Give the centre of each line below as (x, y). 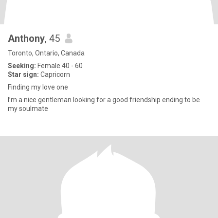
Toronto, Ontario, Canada (46, 53)
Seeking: (22, 66)
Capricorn (54, 74)
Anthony (26, 38)
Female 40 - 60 (59, 66)
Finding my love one (38, 87)
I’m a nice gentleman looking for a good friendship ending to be (104, 100)
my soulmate (28, 109)
